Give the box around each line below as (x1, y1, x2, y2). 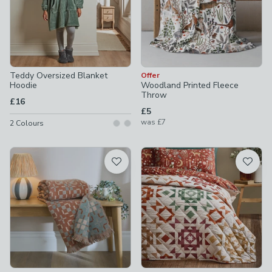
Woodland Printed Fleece (141, 80, 239, 91)
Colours (14, 118, 44, 128)
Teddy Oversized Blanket (10, 70, 107, 81)
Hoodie (10, 80, 37, 91)
